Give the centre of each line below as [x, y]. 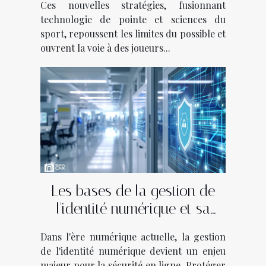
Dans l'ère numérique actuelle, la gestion [133, 236]
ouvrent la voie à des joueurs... [105, 47]
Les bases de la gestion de [133, 191]
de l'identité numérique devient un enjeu [133, 251]
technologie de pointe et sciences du [133, 19]
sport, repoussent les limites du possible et [133, 33]
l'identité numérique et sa [133, 208]
